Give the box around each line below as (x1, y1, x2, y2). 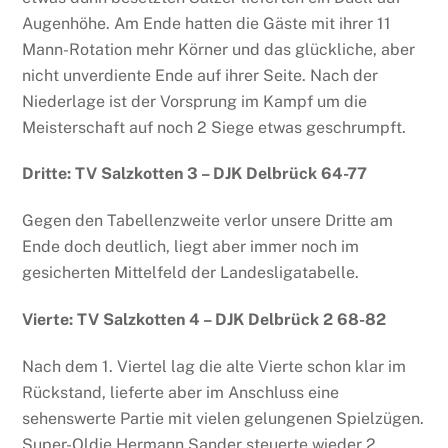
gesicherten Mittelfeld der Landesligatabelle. (22, 263, 360, 283)
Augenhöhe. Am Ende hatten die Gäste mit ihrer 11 (22, 13, 392, 33)
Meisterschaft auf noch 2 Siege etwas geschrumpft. (22, 117, 407, 137)
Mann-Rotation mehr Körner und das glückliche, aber (22, 39, 416, 59)
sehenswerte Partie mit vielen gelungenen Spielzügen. (22, 408, 425, 428)
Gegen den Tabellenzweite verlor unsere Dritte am (22, 211, 394, 231)
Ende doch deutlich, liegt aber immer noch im (22, 237, 360, 257)
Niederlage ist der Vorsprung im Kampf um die (22, 91, 368, 111)
